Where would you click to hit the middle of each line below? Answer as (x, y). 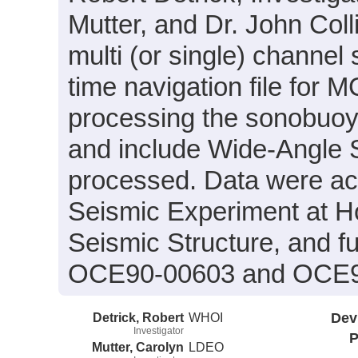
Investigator (159, 330)
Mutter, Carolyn (138, 346)
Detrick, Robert (138, 317)
